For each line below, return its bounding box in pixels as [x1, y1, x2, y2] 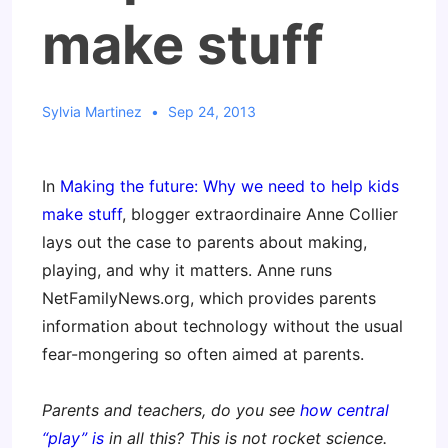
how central [300, 400, 389, 420]
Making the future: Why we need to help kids [60, 176, 399, 196]
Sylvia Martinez [42, 103, 142, 120]
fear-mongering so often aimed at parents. [42, 344, 364, 364]
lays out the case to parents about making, [42, 232, 367, 252]
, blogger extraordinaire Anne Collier [122, 204, 398, 224]
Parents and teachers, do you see [42, 400, 300, 420]
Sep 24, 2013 [167, 103, 256, 120]
